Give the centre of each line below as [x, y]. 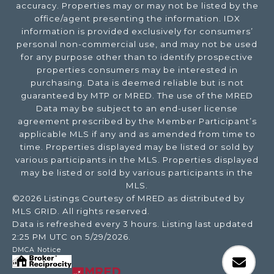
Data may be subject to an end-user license [137, 109]
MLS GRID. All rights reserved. [81, 211]
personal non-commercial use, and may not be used [137, 44]
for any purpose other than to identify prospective [137, 57]
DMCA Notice [37, 250]
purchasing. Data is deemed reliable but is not [137, 83]
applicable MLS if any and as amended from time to [137, 134]
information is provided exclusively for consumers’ [137, 31]
